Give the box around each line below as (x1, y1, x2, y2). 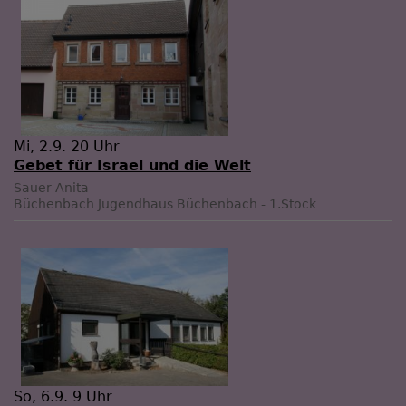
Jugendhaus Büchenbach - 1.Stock (98, 196, 316, 211)
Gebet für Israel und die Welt (14, 156, 251, 174)
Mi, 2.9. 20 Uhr (14, 137, 120, 155)
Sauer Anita (14, 179, 89, 195)
